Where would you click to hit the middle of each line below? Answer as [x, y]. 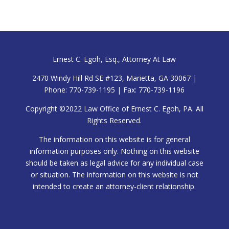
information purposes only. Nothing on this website [114, 151]
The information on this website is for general [114, 140]
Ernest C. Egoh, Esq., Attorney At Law [114, 59]
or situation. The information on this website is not [114, 175]
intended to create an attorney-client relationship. [114, 187]
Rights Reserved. [114, 121]
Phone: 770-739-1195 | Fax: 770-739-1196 [114, 90]
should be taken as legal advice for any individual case [114, 163]
